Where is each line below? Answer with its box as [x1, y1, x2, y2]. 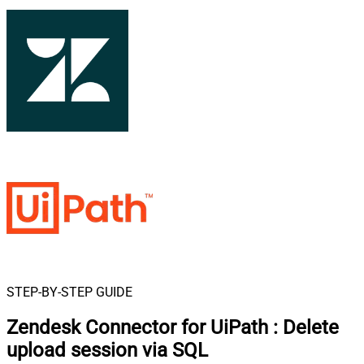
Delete [283, 315, 339, 339]
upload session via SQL [6, 338, 208, 362]
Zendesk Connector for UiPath [6, 315, 268, 339]
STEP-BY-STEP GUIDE [6, 284, 132, 300]
